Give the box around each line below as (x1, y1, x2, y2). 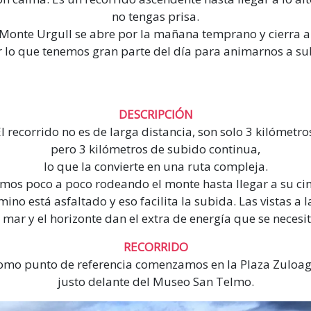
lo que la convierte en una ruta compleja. (43, 158, 268, 175)
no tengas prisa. (112, 8, 199, 25)
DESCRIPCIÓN (118, 106, 193, 123)
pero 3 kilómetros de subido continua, (51, 141, 260, 158)
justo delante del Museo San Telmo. (57, 274, 254, 290)
